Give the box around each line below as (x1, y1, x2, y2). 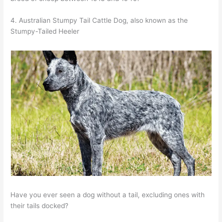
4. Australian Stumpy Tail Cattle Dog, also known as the (10, 16, 188, 25)
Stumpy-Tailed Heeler (10, 27, 80, 36)
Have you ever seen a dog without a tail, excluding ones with (10, 190, 205, 199)
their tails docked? (10, 201, 69, 210)
